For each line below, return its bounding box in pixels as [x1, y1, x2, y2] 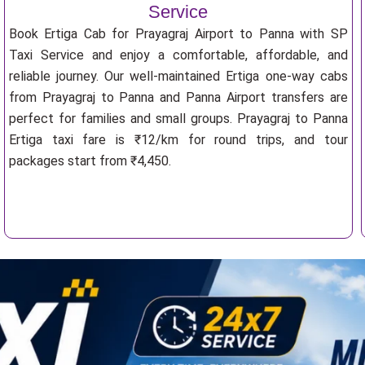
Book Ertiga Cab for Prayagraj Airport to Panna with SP [8, 26, 348, 42]
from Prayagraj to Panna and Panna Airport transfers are [8, 90, 348, 105]
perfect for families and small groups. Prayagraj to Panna [8, 111, 348, 126]
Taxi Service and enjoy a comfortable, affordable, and [8, 47, 348, 63]
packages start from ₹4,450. [8, 153, 171, 169]
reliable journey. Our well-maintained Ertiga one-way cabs [8, 68, 348, 84]
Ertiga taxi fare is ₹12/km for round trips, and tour [8, 132, 348, 147]
